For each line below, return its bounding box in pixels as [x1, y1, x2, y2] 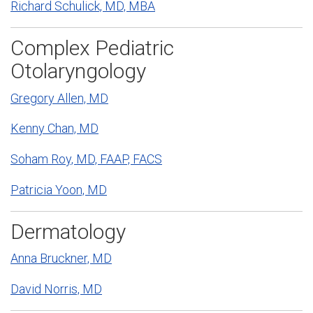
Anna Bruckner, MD [10, 251, 112, 266]
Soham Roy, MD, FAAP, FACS [10, 152, 162, 167]
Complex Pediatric [10, 36, 174, 61]
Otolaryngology [10, 59, 146, 84]
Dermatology [10, 219, 126, 245]
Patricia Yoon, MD [10, 182, 107, 197]
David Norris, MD [10, 282, 102, 297]
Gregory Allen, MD [10, 90, 108, 105]
